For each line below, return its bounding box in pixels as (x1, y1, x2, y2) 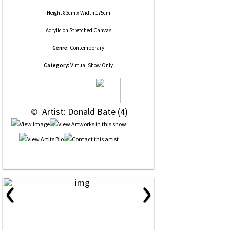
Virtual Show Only (69, 62, 113, 69)
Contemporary (70, 44, 104, 51)
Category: (44, 62, 69, 69)
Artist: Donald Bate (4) (40, 106, 128, 118)
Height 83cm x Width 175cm (46, 9, 110, 16)
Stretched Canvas (69, 27, 111, 34)
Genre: (52, 44, 69, 51)
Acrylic (45, 27, 62, 34)
